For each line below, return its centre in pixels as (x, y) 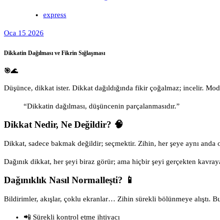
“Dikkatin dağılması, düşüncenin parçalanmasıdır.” (102, 106)
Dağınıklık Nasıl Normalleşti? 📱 (69, 180)
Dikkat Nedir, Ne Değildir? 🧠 (64, 125)
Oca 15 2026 (24, 33)
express (55, 14)
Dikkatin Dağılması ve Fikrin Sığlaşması (55, 53)
